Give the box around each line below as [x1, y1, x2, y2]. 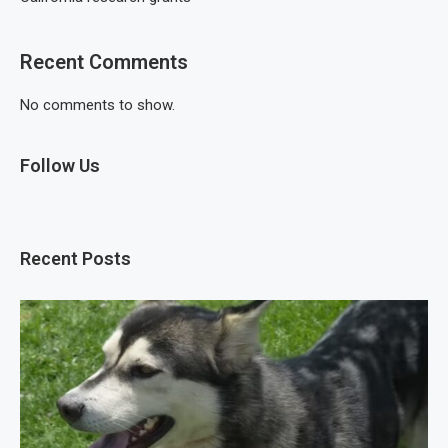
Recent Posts [20, 248, 131, 270]
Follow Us [20, 155, 100, 177]
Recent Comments [20, 50, 188, 75]
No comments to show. [20, 96, 175, 115]
